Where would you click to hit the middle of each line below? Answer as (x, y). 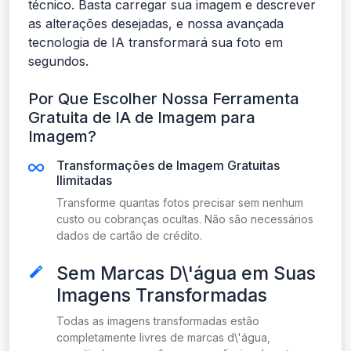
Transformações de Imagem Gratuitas (168, 166)
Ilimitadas (84, 181)
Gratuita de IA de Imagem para (142, 118)
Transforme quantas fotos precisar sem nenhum (180, 203)
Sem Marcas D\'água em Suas (186, 273)
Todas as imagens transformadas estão (158, 321)
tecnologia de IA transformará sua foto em (156, 43)
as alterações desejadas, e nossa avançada (156, 24)
